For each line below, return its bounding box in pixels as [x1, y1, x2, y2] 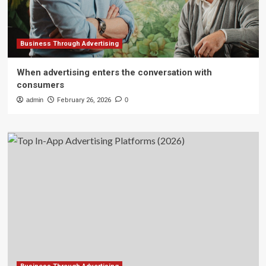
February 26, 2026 [56, 96, 111, 104]
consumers [16, 80, 64, 90]
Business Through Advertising [20, 40, 119, 47]
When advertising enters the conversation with [16, 67, 212, 78]
